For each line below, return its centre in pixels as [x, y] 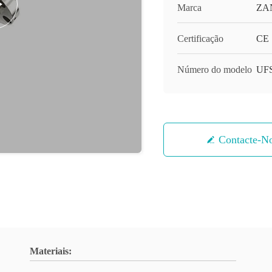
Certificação [200, 39]
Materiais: [51, 251]
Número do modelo [215, 70]
